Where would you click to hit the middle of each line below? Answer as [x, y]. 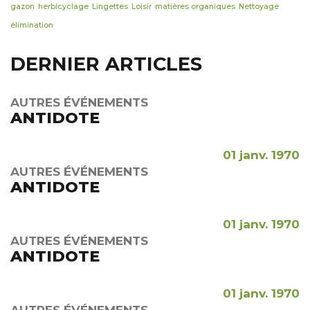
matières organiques [195, 7]
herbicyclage [63, 7]
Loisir [142, 7]
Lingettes [110, 7]
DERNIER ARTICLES [106, 64]
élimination [32, 26]
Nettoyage [259, 7]
